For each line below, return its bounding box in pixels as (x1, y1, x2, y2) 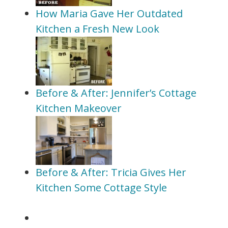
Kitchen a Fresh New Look (36, 22, 159, 36)
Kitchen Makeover (36, 101, 122, 115)
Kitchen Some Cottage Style (36, 181, 167, 194)
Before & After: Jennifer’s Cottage (36, 86, 196, 100)
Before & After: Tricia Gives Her (36, 165, 186, 179)
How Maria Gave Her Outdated (36, 7, 183, 20)
